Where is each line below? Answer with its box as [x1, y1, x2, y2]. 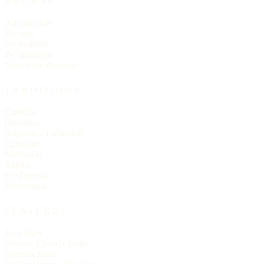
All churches [5, 18, 52, 28]
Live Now [5, 227, 43, 238]
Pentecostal [5, 181, 47, 192]
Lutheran [5, 138, 38, 149]
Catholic [5, 107, 36, 117]
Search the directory [5, 60, 79, 71]
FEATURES [5, 206, 68, 216]
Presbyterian [5, 170, 51, 181]
